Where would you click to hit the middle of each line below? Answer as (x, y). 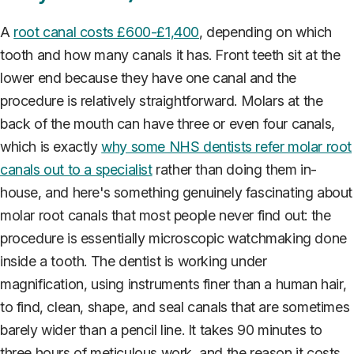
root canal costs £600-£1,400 (107, 32)
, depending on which (266, 32)
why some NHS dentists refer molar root (227, 146)
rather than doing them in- (234, 169)
